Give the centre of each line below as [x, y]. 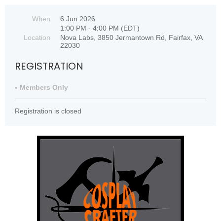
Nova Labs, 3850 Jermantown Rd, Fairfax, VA [131, 37]
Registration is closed [48, 111]
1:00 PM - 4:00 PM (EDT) [100, 28]
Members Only [44, 87]
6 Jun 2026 [78, 19]
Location [37, 37]
